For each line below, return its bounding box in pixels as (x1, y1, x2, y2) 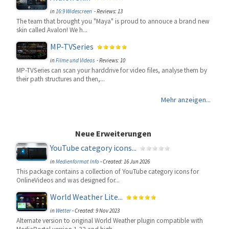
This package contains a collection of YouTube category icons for (16, 167, 199, 176)
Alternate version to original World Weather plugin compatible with (16, 216, 203, 225)
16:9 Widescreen (56, 8, 92, 15)
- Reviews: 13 (93, 8, 123, 15)
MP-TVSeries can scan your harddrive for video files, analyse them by (16, 66, 207, 75)
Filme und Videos (56, 57, 95, 64)
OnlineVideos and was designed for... (16, 176, 120, 185)
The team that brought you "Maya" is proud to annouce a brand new (16, 17, 210, 26)
